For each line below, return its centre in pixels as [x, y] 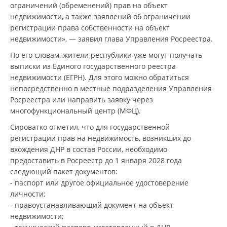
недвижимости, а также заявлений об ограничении [100, 16]
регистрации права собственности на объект [90, 28]
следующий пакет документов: [64, 172]
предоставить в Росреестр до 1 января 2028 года [96, 160]
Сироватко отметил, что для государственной [90, 127]
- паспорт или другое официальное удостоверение [99, 183]
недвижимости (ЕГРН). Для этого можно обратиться [100, 77]
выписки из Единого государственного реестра [93, 66]
